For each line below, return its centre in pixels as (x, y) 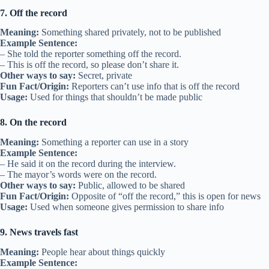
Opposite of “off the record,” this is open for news (165, 196)
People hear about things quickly (102, 252)
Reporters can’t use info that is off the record (154, 86)
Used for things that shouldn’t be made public (115, 97)
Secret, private (104, 76)
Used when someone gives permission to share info (126, 207)
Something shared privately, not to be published (130, 32)
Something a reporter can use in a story (114, 142)
